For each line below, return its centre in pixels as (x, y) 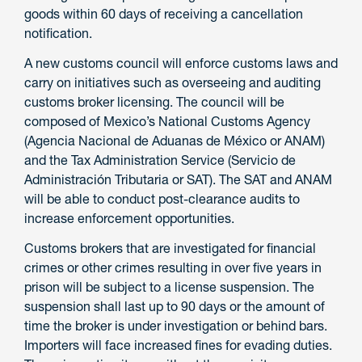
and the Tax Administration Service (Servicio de (160, 160)
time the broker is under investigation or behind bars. (176, 325)
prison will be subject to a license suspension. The (169, 286)
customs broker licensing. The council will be (154, 101)
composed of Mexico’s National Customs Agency (167, 121)
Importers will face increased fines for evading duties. (178, 345)
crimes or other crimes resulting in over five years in (173, 267)
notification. (58, 33)
